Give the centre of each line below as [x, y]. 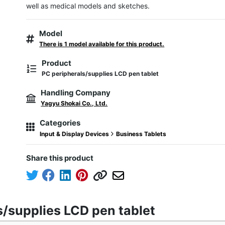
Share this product [60, 158]
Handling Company [76, 93]
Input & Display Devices [75, 134]
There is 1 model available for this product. [102, 44]
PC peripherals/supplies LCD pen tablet [100, 74]
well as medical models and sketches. [88, 6]
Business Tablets [141, 134]
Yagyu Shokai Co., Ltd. [74, 103]
